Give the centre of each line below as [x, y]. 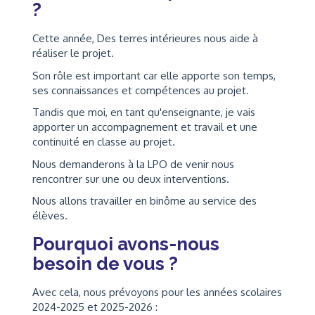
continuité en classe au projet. [104, 142]
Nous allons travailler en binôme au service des [144, 201]
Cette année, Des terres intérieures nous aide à [145, 39]
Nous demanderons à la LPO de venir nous [133, 164]
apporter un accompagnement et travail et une [145, 127]
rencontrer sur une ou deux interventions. [131, 179]
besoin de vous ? [105, 264]
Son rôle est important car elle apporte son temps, [154, 75]
